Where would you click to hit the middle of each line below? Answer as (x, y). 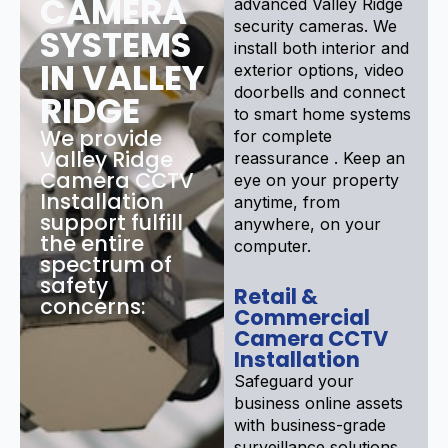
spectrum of (106, 264)
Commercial (302, 317)
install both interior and (321, 47)
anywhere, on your (307, 223)
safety (74, 285)
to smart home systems (322, 113)
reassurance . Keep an (319, 157)
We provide (101, 138)
